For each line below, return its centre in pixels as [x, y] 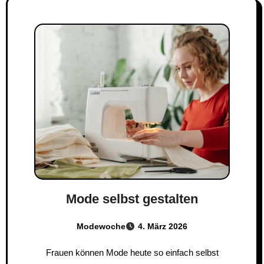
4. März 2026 [163, 226]
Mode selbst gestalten [132, 199]
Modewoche [101, 226]
